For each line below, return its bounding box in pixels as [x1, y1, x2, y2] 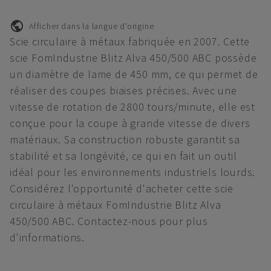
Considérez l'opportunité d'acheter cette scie [10, 181, 233, 195]
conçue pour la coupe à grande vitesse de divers [10, 116, 250, 130]
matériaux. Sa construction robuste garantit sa [10, 132, 240, 146]
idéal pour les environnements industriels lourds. [10, 165, 256, 179]
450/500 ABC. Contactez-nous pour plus [10, 214, 208, 228]
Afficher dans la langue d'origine [29, 20, 154, 31]
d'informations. [10, 230, 85, 244]
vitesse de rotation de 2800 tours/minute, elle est [10, 100, 255, 114]
